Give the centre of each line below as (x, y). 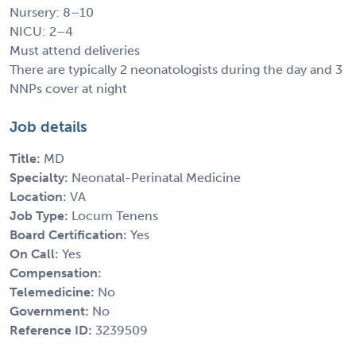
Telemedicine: (54, 292)
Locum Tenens (115, 215)
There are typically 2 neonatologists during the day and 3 (176, 69)
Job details (48, 126)
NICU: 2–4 (41, 31)
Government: (51, 311)
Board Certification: (70, 234)
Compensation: (56, 273)
